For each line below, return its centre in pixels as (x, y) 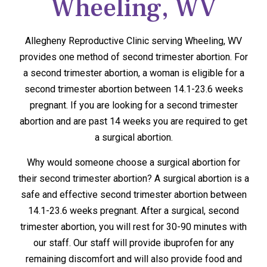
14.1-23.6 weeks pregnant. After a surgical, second (133, 210)
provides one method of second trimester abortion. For (133, 57)
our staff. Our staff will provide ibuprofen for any (133, 243)
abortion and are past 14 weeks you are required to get (133, 122)
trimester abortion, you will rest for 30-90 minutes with (133, 226)
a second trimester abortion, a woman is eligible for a (133, 73)
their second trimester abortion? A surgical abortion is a (133, 178)
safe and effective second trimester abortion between (133, 194)
